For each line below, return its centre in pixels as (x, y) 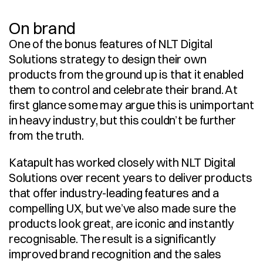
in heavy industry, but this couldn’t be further (122, 120)
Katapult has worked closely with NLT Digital (122, 162)
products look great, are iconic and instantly (122, 223)
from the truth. (47, 135)
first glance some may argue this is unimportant (131, 105)
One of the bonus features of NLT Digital (111, 44)
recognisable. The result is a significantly (112, 239)
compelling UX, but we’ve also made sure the (122, 208)
